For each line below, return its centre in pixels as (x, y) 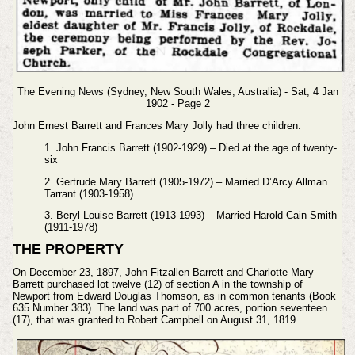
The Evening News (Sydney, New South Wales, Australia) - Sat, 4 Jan (177, 92)
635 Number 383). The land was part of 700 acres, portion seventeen (170, 307)
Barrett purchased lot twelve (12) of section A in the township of (157, 284)
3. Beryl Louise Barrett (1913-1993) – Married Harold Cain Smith (190, 216)
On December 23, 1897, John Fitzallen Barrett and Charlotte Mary (163, 272)
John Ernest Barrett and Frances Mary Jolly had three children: (157, 125)
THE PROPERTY (68, 249)
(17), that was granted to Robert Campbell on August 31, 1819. (155, 319)
